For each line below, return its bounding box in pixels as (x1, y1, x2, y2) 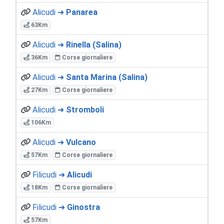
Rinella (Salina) (66, 39, 121, 49)
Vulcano (66, 137, 96, 147)
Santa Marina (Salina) (66, 72, 147, 82)
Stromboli (66, 104, 104, 114)
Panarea (66, 7, 97, 17)
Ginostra (67, 202, 100, 212)
